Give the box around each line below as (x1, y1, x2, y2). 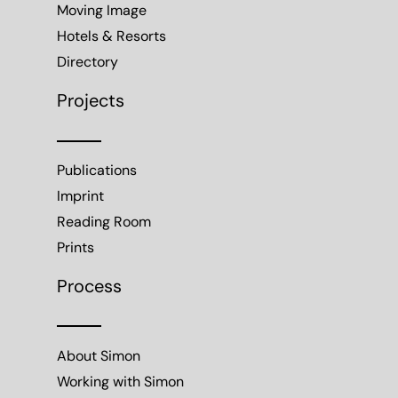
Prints (57, 241, 94, 256)
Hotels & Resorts (57, 30, 166, 45)
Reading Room (57, 215, 151, 230)
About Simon (57, 349, 140, 364)
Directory (57, 56, 118, 71)
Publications (57, 163, 137, 179)
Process (57, 278, 122, 297)
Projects (57, 92, 124, 111)
